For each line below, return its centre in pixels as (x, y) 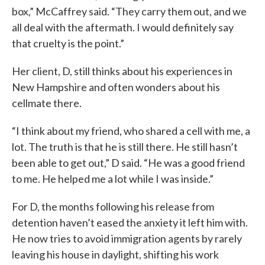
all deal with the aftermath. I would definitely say (123, 27)
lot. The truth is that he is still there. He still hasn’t (125, 146)
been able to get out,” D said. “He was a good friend (128, 162)
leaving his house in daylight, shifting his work (115, 254)
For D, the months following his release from (113, 206)
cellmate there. (47, 103)
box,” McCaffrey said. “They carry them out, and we (129, 11)
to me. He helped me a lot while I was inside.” (113, 178)
